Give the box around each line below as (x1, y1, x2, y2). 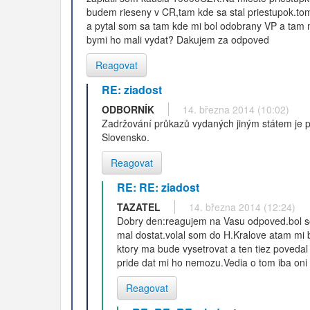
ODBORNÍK (102, 102, 154, 116)
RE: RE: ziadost (117, 179, 199, 195)
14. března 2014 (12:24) (189, 200, 295, 214)
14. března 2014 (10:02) (183, 102, 289, 116)
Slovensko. (102, 130, 149, 144)
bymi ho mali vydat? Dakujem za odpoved (86, 33, 269, 46)
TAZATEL (117, 200, 161, 214)
